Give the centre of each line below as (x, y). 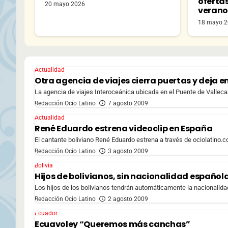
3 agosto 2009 (128, 151)
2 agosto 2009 (128, 199)
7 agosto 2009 (128, 103)
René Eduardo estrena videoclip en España (124, 128)
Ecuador (46, 213)
